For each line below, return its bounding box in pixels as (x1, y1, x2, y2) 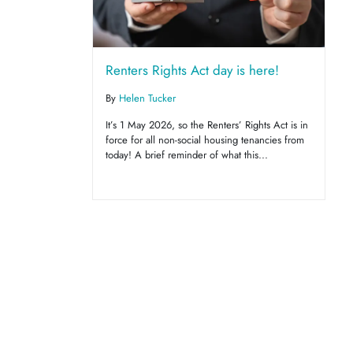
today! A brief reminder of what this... (105, 147, 268, 163)
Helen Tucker (118, 91, 176, 106)
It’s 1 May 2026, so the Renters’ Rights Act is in (105, 117, 308, 133)
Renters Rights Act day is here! (105, 61, 279, 80)
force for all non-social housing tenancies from (105, 132, 304, 148)
